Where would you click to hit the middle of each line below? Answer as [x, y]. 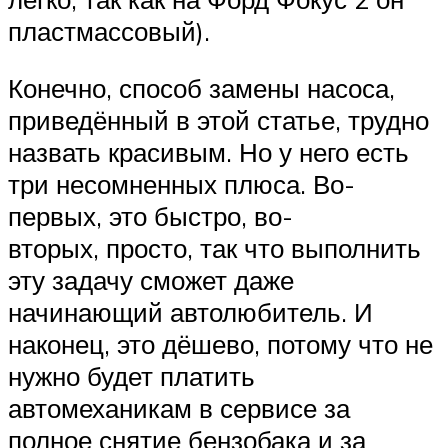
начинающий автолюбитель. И [190, 312]
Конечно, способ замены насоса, [201, 88]
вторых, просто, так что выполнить [214, 248]
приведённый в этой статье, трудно [218, 120]
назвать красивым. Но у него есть [208, 152]
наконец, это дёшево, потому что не [220, 344]
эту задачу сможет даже [151, 280]
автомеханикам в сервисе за [179, 408]
